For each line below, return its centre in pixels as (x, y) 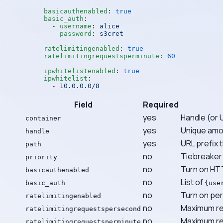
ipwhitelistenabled (80, 71)
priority (41, 157)
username (76, 26)
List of (193, 182)
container (43, 118)
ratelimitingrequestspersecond (83, 209)
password (68, 33)
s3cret (111, 33)
